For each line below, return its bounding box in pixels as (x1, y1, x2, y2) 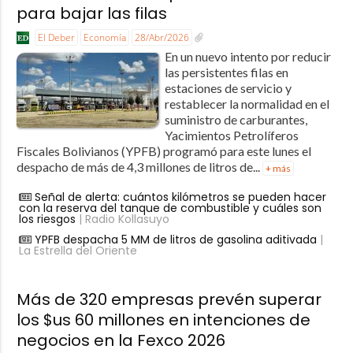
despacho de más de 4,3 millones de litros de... (16, 158, 262, 174)
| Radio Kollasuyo (75, 210, 169, 227)
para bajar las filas (16, 2, 167, 24)
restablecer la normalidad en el (164, 95, 329, 111)
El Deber (37, 30, 75, 44)
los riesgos (18, 210, 76, 227)
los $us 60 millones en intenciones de (16, 308, 310, 331)
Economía (83, 30, 126, 44)
